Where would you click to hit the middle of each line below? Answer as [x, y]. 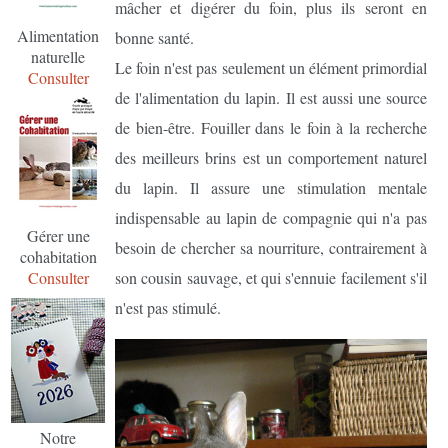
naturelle [58, 56]
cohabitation [58, 257]
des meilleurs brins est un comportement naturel [271, 157]
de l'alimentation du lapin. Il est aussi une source [271, 97]
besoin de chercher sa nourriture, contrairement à [271, 247]
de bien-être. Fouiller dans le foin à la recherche [271, 127]
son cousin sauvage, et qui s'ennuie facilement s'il [271, 277]
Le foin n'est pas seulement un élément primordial [271, 67]
